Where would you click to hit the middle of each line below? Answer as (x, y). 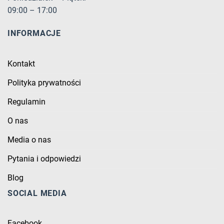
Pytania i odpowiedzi (44, 158)
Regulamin (26, 101)
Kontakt (21, 63)
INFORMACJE (34, 33)
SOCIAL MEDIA (37, 193)
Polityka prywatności (44, 82)
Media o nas (29, 139)
